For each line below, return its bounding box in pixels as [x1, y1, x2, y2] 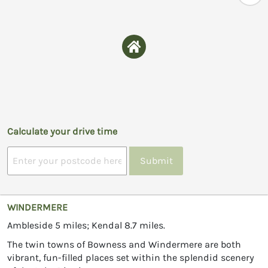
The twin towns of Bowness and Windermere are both [7, 238, 241, 250]
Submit [139, 155, 173, 167]
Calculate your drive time [7, 125, 117, 137]
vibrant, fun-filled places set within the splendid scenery [7, 251, 254, 263]
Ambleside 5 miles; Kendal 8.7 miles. [7, 219, 165, 231]
